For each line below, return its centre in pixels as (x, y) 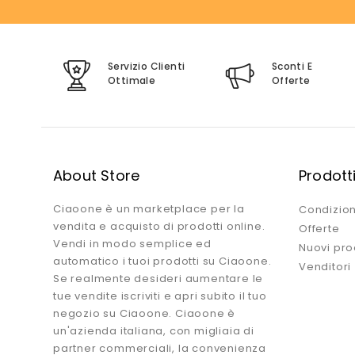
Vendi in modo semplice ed (133, 244)
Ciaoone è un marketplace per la (149, 209)
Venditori (325, 267)
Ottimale (132, 81)
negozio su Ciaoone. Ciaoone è (145, 314)
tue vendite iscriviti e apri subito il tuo (160, 296)
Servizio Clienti (147, 67)
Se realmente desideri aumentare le (158, 279)
